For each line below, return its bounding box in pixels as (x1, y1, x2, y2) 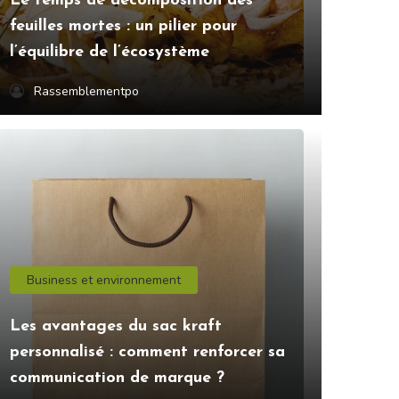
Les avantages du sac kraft (10, 318, 222, 336)
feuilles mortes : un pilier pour (10, 18, 237, 36)
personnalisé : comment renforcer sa (10, 344, 285, 362)
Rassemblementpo (34, 83, 139, 101)
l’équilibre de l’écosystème (10, 44, 209, 61)
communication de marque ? (10, 370, 224, 387)
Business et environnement (27, 272, 182, 289)
